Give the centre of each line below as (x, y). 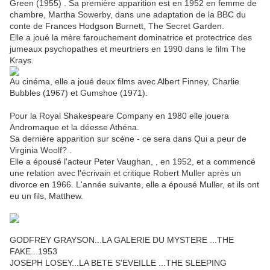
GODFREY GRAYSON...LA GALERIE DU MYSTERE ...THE (122, 240)
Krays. (22, 61)
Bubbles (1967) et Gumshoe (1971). (79, 93)
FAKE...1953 (33, 252)
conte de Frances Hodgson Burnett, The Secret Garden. (117, 26)
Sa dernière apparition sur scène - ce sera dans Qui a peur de (128, 139)
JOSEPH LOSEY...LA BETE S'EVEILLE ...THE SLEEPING (118, 263)
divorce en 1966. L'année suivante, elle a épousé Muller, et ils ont (134, 185)
